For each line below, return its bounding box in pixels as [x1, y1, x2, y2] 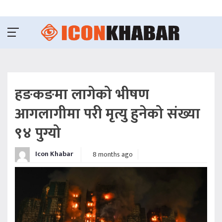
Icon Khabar [34, 148, 73, 160]
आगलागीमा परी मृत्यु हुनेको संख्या [15, 101, 200, 126]
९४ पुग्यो [15, 120, 61, 146]
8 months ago [93, 149, 133, 161]
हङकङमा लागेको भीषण [15, 82, 149, 107]
